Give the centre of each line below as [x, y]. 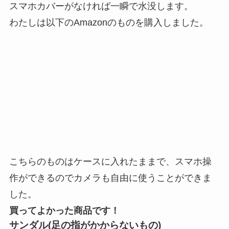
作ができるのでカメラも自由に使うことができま [110, 178]
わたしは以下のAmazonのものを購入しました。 [109, 22]
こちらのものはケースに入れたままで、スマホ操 [110, 161]
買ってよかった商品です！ [64, 210]
